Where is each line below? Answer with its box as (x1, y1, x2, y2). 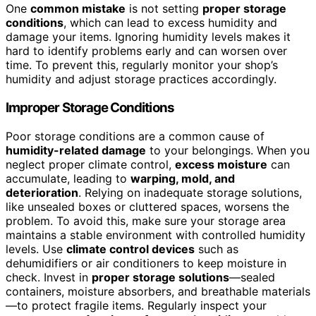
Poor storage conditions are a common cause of (6, 128, 265, 143)
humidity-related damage (6, 142, 146, 157)
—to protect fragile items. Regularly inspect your (6, 298, 267, 312)
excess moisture (175, 157, 267, 171)
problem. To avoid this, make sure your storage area (6, 213, 286, 228)
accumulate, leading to (6, 171, 130, 186)
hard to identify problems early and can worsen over (6, 44, 287, 59)
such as (195, 241, 238, 256)
